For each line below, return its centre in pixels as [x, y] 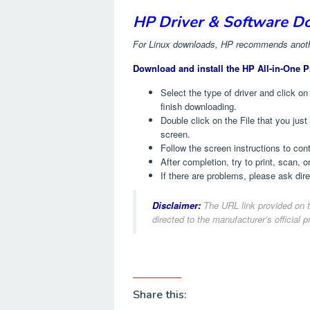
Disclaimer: [176, 205]
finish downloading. [199, 106]
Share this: [160, 295]
